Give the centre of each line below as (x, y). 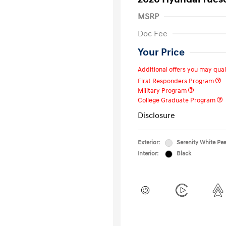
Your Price (161, 52)
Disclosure (156, 116)
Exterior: (149, 143)
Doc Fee (153, 34)
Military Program (163, 91)
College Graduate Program (177, 100)
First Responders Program (177, 81)
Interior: (148, 154)
